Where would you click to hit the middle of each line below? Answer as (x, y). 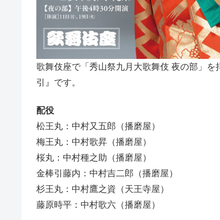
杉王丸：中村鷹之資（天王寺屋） (103, 189)
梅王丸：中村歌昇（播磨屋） (94, 142)
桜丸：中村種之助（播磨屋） (94, 157)
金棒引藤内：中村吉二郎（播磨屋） (107, 173)
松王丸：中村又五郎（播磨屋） (98, 126)
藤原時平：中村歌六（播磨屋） (98, 205)
